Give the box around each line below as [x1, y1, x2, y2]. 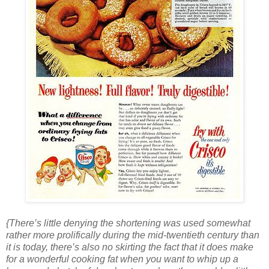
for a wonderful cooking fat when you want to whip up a [6, 254, 238, 265]
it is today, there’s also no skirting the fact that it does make [6, 242, 253, 253]
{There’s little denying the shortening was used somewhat [6, 218, 250, 229]
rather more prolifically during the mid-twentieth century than [6, 230, 259, 241]
